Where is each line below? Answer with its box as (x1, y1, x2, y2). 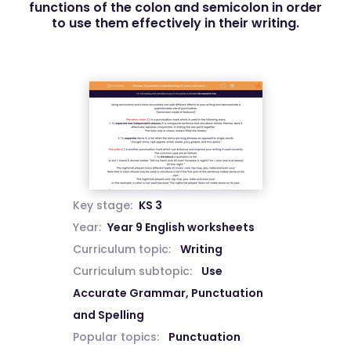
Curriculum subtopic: (72, 263, 192, 279)
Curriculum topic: (72, 241, 171, 257)
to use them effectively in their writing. (52, 14, 299, 32)
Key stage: (72, 197, 132, 213)
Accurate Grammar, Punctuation (72, 285, 263, 301)
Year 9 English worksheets (107, 219, 255, 235)
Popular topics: (72, 329, 159, 345)
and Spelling (72, 307, 144, 323)
